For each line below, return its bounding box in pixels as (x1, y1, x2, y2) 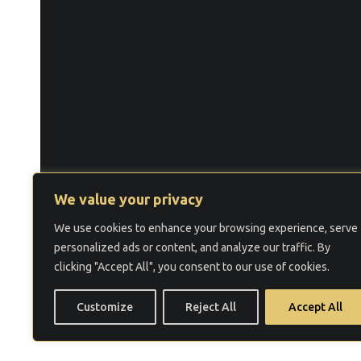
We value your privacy (54, 191, 203, 207)
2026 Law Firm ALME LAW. (200, 237, 357, 251)
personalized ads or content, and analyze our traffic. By (54, 241, 330, 254)
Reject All (185, 301, 236, 313)
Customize (77, 301, 134, 313)
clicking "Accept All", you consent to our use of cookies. (54, 260, 330, 273)
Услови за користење (92, 257, 222, 272)
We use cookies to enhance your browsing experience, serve (54, 222, 358, 234)
